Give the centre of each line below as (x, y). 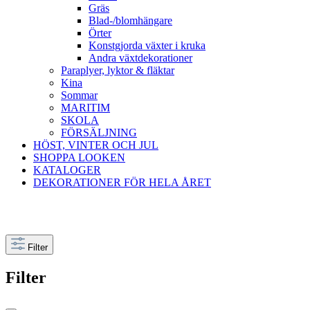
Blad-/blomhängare (130, 20)
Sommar (79, 95)
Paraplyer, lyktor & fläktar (118, 70)
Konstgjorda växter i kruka (147, 45)
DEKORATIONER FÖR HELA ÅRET (122, 182)
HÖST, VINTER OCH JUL (96, 145)
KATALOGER (67, 170)
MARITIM (85, 108)
